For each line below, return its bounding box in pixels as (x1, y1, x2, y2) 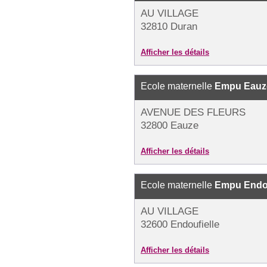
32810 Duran (141, 21, 197, 32)
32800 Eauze (141, 120, 198, 131)
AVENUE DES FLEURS (141, 107, 246, 118)
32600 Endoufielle (141, 219, 219, 230)
